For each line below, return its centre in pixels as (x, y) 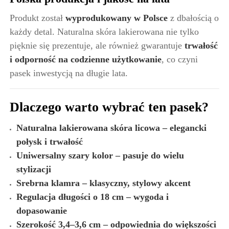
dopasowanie (42, 210)
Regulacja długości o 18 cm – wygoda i (93, 197)
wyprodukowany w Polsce (117, 18)
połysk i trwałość (50, 141)
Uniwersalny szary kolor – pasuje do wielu (100, 155)
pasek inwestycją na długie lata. (69, 73)
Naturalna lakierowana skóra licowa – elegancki (111, 128)
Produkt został (38, 18)
